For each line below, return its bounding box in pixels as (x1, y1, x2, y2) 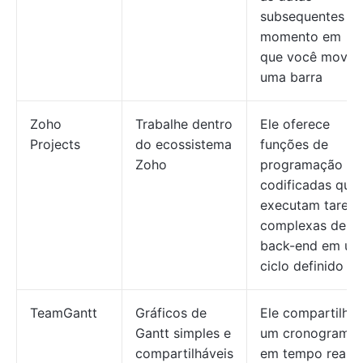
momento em (260, 28, 341, 45)
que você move (260, 49, 355, 65)
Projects (30, 136, 80, 152)
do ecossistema (135, 136, 232, 152)
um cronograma (260, 325, 357, 341)
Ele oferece (260, 116, 330, 132)
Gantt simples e (135, 325, 231, 341)
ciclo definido (260, 258, 344, 274)
